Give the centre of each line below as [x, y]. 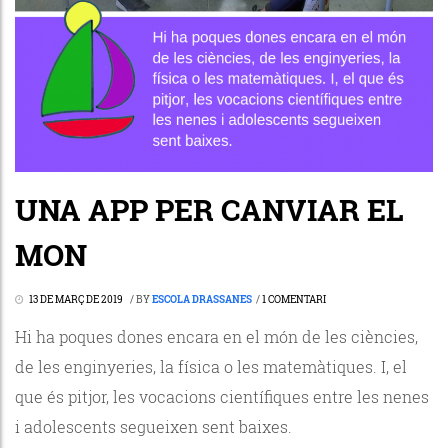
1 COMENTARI [294, 299]
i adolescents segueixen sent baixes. [153, 426]
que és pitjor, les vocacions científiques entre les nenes [222, 396]
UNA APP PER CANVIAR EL [209, 209]
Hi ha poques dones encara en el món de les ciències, [216, 336]
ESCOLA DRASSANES [202, 299]
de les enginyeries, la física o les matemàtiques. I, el [211, 366]
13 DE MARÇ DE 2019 [76, 299]
